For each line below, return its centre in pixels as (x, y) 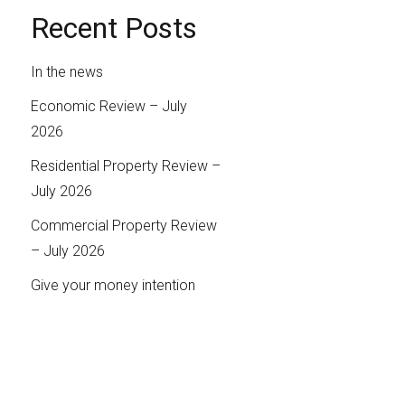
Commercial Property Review (123, 226)
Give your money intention (113, 286)
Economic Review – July (108, 107)
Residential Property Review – (125, 166)
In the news (66, 72)
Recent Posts (113, 28)
